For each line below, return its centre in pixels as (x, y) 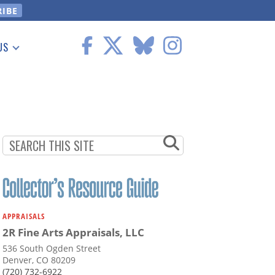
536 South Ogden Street (52, 249)
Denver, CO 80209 (39, 260)
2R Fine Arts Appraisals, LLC (73, 233)
